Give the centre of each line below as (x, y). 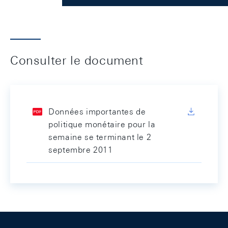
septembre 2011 (81, 150)
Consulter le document (77, 60)
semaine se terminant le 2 (100, 137)
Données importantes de (97, 112)
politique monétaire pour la (102, 124)
